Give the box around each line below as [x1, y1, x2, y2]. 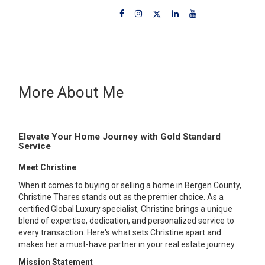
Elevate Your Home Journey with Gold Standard [18, 131, 221, 142]
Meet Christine [18, 162, 76, 172]
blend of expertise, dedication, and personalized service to [18, 215, 234, 225]
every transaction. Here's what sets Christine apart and [18, 227, 221, 237]
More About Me [18, 83, 124, 101]
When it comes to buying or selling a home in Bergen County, [18, 180, 241, 190]
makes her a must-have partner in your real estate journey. [18, 239, 236, 249]
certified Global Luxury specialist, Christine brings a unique [18, 203, 232, 214]
